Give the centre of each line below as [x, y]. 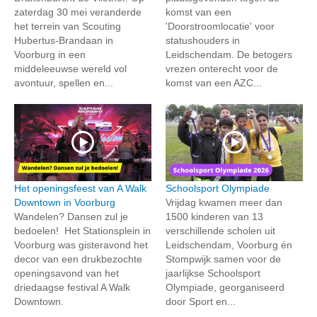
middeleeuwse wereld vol [70, 68]
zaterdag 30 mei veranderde [78, 12]
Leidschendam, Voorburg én [229, 244]
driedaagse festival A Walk [72, 287]
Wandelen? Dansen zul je [71, 216]
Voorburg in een [50, 54]
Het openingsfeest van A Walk [80, 188]
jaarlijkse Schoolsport [213, 273]
